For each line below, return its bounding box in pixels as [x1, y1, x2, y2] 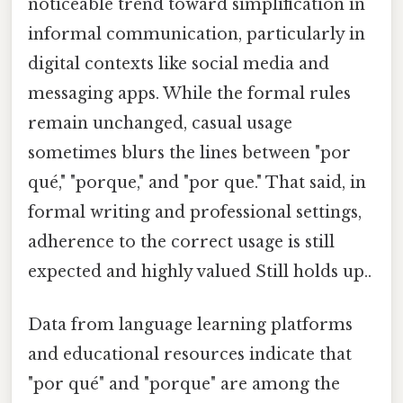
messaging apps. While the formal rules [28, 83, 351, 103]
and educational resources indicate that [28, 344, 352, 364]
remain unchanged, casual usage [28, 112, 292, 133]
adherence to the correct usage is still [28, 231, 335, 252]
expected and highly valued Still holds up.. [28, 261, 372, 282]
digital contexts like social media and [28, 53, 329, 74]
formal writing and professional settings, [28, 201, 362, 222]
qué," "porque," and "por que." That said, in [28, 172, 366, 193]
